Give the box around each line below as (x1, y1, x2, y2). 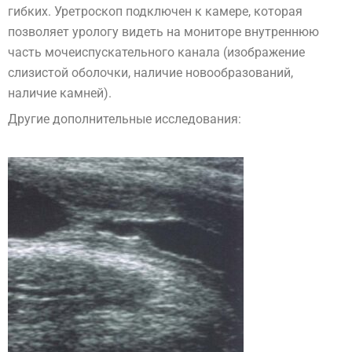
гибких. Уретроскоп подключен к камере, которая (8, 4, 302, 20)
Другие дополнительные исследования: (8, 112, 241, 127)
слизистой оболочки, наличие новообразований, (8, 65, 293, 81)
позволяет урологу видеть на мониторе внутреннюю (8, 24, 319, 40)
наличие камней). (8, 86, 112, 101)
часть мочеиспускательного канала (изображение (8, 45, 305, 60)
